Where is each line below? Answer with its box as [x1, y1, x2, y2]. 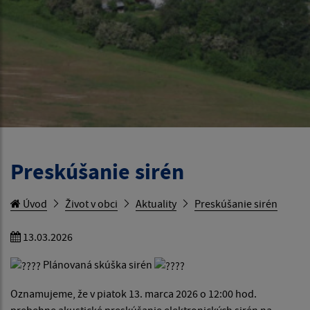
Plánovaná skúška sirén [41, 257, 154, 271]
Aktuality [136, 196, 176, 210]
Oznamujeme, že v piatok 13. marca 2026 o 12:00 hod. [10, 286, 257, 301]
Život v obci [65, 196, 118, 210]
